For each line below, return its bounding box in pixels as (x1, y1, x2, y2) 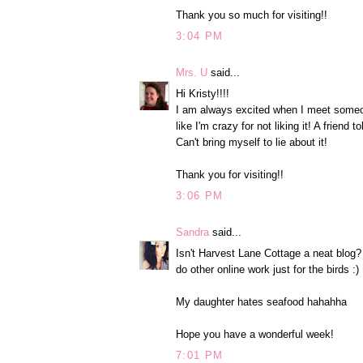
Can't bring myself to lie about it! (176, 136, 327, 149)
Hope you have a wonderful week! (176, 328, 334, 341)
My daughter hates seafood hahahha (176, 296, 347, 309)
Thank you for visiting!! (176, 169, 284, 181)
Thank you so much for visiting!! (176, 9, 327, 22)
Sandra (176, 225, 209, 238)
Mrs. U (176, 66, 207, 79)
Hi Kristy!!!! (176, 88, 229, 100)
